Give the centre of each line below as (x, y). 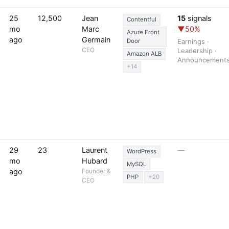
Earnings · (193, 41)
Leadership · (197, 51)
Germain (96, 40)
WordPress (142, 151)
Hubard (95, 161)
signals (199, 18)
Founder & (96, 171)
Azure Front (143, 32)
